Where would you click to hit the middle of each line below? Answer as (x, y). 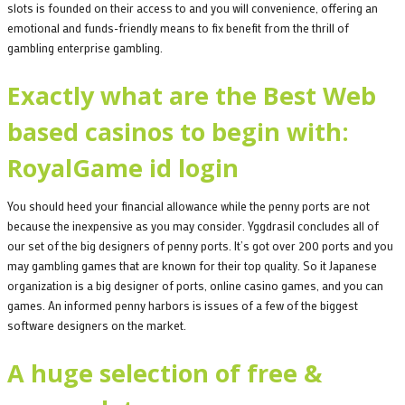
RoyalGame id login (123, 168)
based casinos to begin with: (178, 132)
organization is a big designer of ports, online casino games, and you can (195, 286)
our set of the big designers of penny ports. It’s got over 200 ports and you (200, 246)
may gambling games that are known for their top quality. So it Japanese (192, 266)
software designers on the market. (97, 325)
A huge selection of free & (165, 373)
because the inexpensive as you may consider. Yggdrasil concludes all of (193, 226)
